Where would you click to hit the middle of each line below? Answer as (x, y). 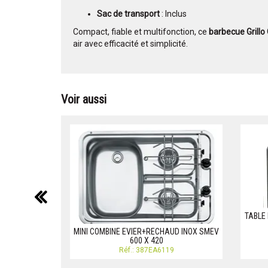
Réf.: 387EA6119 (146, 250)
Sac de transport (128, 14)
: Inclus (173, 14)
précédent (94, 197)
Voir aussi (84, 100)
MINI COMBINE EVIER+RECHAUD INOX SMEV (146, 232)
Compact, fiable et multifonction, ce (141, 32)
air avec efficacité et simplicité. (130, 44)
